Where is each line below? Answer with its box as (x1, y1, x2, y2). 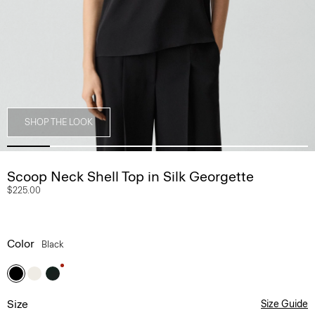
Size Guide (261, 298, 308, 310)
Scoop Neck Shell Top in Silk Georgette (7, 168, 254, 185)
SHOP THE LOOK (25, 117, 93, 127)
